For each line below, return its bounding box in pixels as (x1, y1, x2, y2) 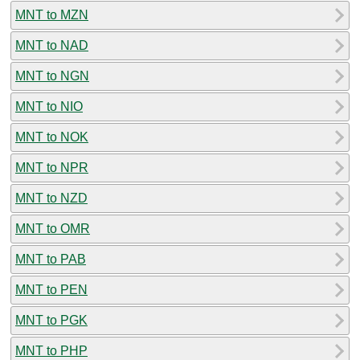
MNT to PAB (15, 252, 86, 266)
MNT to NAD (15, 38, 88, 52)
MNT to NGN (15, 68, 89, 83)
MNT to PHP (15, 343, 88, 358)
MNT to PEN (15, 282, 88, 297)
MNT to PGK (15, 313, 88, 327)
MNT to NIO (15, 99, 83, 113)
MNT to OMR (15, 221, 90, 235)
